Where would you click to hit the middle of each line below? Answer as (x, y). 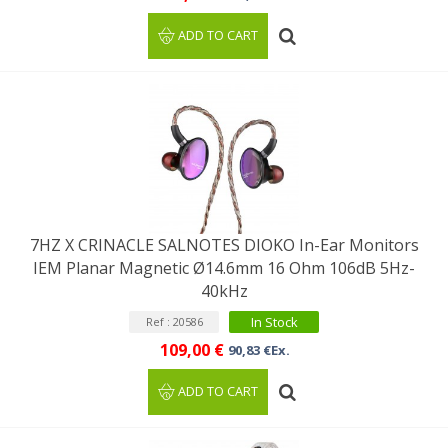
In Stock (274, 322)
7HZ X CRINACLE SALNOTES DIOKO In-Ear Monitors (224, 245)
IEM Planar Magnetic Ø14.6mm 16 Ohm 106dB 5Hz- (224, 268)
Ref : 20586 (174, 321)
